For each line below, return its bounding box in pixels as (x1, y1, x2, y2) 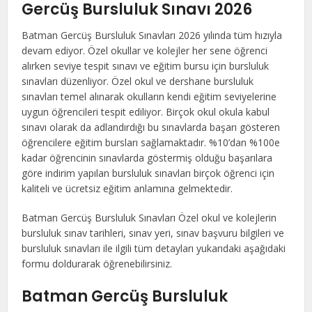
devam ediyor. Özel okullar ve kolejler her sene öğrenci (22, 44, 268, 58)
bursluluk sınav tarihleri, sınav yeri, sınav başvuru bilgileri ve (22, 226, 285, 240)
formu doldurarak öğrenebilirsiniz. (22, 257, 173, 271)
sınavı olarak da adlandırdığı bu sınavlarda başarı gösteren (22, 120, 281, 134)
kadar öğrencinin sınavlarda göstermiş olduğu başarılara (22, 151, 273, 165)
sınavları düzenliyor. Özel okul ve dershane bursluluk (22, 75, 254, 88)
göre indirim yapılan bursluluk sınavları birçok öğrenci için (22, 166, 275, 180)
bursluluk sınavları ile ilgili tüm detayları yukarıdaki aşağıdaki (22, 242, 286, 256)
